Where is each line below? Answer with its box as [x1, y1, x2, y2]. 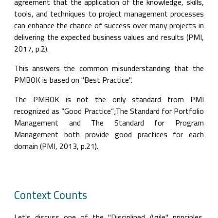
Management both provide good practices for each [14, 127, 204, 142]
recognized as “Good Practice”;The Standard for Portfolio [14, 104, 204, 118]
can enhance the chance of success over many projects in [14, 18, 204, 33]
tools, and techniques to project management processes [14, 6, 204, 21]
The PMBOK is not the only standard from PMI [14, 92, 204, 107]
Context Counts [14, 184, 88, 205]
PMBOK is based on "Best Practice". [14, 73, 133, 87]
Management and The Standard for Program [14, 115, 204, 130]
